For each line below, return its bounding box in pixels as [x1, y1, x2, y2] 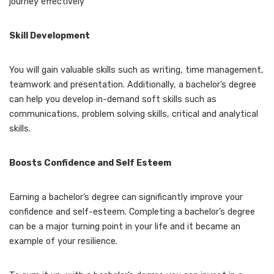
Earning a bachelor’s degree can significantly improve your [9, 191, 243, 202]
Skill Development [9, 30, 90, 41]
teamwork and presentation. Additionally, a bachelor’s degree [9, 79, 256, 90]
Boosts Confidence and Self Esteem [9, 157, 171, 168]
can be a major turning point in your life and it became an [9, 221, 240, 232]
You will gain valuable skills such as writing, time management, [9, 64, 264, 75]
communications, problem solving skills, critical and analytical [9, 108, 258, 119]
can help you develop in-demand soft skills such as [9, 94, 217, 105]
